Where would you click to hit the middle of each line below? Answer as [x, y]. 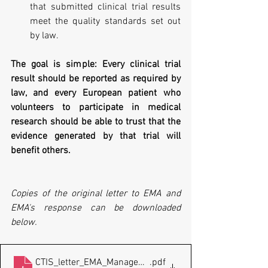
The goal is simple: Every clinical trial [96, 64]
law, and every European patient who [96, 93]
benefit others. [41, 150]
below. [24, 222]
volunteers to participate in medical [96, 107]
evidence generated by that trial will [96, 136]
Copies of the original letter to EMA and [96, 194]
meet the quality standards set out [105, 21]
